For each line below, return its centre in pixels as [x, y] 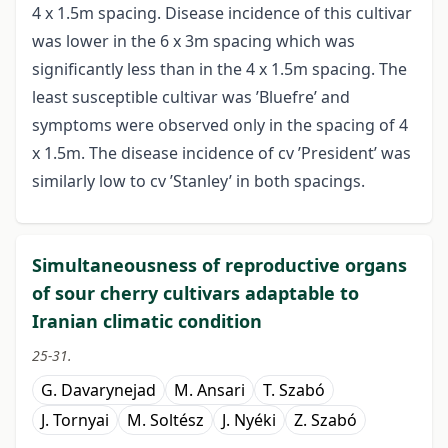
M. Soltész [165, 420]
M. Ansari [209, 390]
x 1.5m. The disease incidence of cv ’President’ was [221, 153]
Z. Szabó [325, 420]
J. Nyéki [249, 420]
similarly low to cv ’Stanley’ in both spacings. [198, 181]
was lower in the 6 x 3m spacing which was [193, 41]
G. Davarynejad [98, 390]
